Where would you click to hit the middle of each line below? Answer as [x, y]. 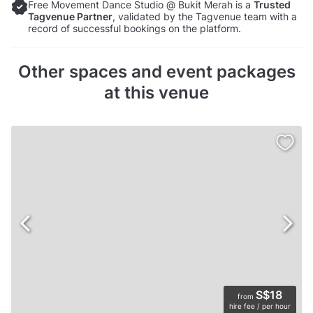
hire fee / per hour [260, 306]
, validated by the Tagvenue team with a [205, 17]
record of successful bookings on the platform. [134, 29]
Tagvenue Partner [70, 17]
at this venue [156, 93]
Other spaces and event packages [156, 72]
